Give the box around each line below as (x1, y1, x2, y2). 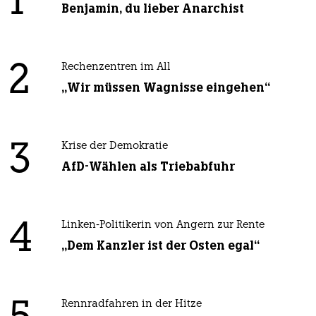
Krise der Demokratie (61, 141, 168, 152)
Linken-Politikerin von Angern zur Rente (61, 220, 265, 231)
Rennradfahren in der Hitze (61, 299, 202, 310)
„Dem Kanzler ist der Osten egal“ (61, 238, 260, 254)
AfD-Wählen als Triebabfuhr (61, 159, 235, 175)
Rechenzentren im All (61, 62, 171, 73)
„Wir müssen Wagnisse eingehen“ (61, 80, 270, 96)
